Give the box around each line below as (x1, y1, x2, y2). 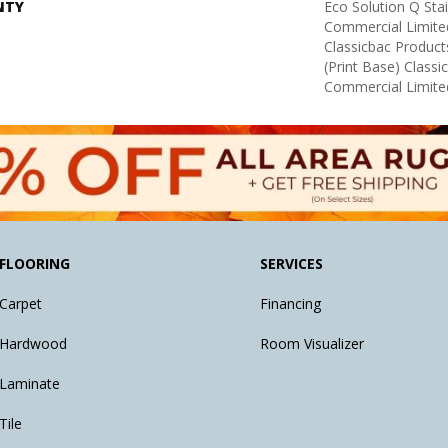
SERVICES (260, 254, 324, 274)
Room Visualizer (260, 334, 365, 354)
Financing (260, 294, 322, 314)
